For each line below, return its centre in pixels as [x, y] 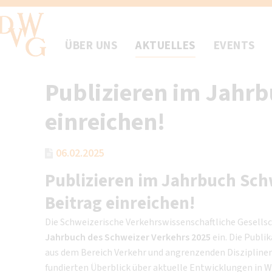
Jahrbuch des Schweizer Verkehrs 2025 [127, 237]
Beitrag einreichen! [120, 203]
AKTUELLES [165, 46]
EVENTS [234, 46]
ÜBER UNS [91, 46]
